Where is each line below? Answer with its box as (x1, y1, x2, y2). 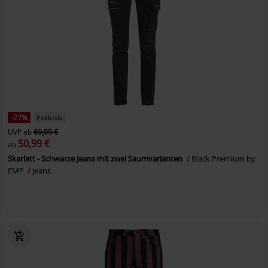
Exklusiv (36, 112, 63, 123)
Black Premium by (191, 153, 256, 164)
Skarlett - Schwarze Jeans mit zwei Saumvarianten (8, 153, 185, 164)
